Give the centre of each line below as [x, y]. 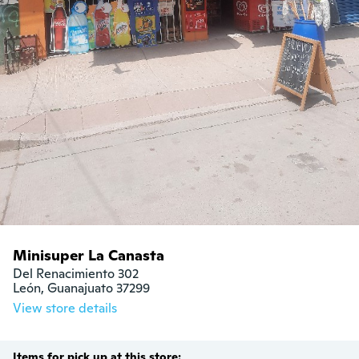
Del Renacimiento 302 [76, 274]
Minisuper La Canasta [89, 256]
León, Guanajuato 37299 [81, 288]
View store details [65, 309]
